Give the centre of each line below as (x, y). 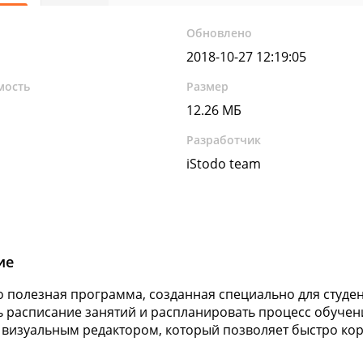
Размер (208, 86)
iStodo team (224, 164)
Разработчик (224, 140)
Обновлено (220, 33)
